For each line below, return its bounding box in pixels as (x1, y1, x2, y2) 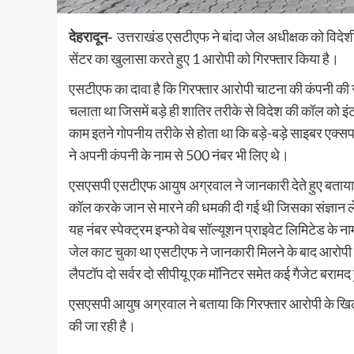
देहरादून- (69, 27, 115, 45)
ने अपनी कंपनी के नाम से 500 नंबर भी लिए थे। (69, 145, 289, 164)
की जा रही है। (69, 316, 136, 334)
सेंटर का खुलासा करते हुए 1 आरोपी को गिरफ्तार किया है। (69, 49, 339, 67)
